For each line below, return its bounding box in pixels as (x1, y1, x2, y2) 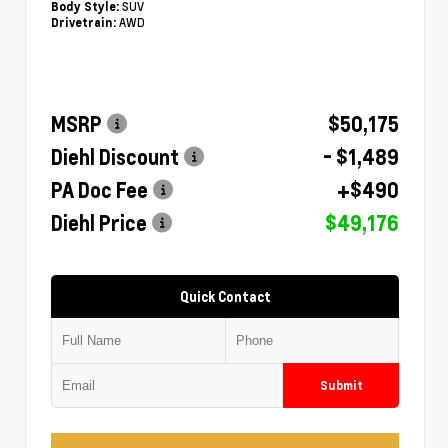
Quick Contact (179, 287, 271, 305)
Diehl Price (51, 209, 147, 236)
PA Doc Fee (51, 176, 148, 203)
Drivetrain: (51, 14, 116, 30)
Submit (319, 377, 363, 393)
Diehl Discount (51, 143, 179, 170)
